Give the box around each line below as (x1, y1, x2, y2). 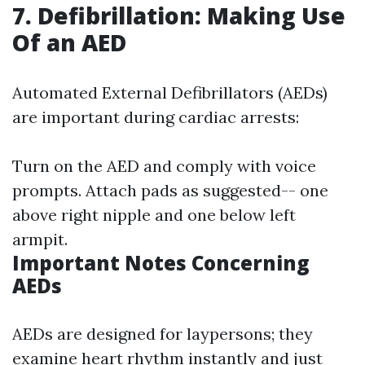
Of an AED (12, 27, 126, 59)
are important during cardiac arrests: (12, 107, 299, 128)
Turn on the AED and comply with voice (12, 156, 316, 177)
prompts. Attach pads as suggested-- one (12, 180, 328, 201)
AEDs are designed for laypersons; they (12, 323, 313, 345)
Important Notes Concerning (12, 249, 310, 277)
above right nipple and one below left (12, 204, 296, 226)
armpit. (12, 229, 68, 250)
